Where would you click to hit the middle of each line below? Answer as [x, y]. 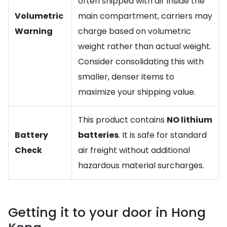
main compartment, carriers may [145, 16]
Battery [31, 135]
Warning [34, 31]
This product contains [122, 120]
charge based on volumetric [135, 31]
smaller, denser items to [126, 77]
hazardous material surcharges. [141, 165]
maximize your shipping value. [137, 92]
